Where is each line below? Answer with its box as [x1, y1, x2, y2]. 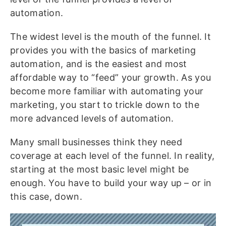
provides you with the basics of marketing [10, 45, 196, 55]
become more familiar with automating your [10, 86, 204, 96]
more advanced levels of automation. [10, 113, 174, 124]
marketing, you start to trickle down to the [10, 99, 199, 110]
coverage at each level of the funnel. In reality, [10, 150, 215, 161]
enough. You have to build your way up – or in [10, 178, 212, 188]
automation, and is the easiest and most [10, 59, 187, 69]
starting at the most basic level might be [10, 164, 189, 175]
